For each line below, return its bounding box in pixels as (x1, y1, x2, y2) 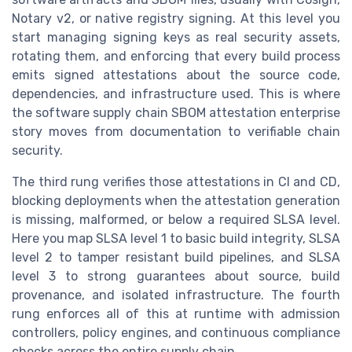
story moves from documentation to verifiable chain (12, 123, 340, 139)
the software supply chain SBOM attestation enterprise (12, 104, 340, 120)
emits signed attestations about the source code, (12, 67, 340, 82)
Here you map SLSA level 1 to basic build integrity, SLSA (12, 230, 340, 246)
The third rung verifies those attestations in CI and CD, (12, 174, 340, 189)
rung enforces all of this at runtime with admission (12, 306, 340, 321)
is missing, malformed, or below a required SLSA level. (12, 211, 340, 227)
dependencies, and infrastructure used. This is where (12, 86, 340, 101)
